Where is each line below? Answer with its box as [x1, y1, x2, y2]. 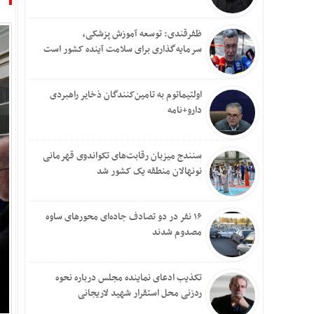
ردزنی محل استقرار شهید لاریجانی [78, 285, 202, 301]
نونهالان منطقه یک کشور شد [97, 163, 202, 179]
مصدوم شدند [152, 224, 202, 240]
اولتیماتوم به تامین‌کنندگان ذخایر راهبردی [50, 87, 202, 103]
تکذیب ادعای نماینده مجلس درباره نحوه [55, 270, 202, 286]
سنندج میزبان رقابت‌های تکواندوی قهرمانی [43, 148, 202, 164]
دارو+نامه [168, 102, 202, 118]
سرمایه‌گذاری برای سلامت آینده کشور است [43, 41, 202, 57]
